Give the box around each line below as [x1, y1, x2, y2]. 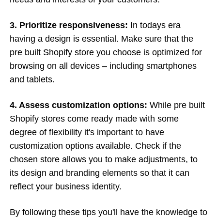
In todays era [130, 20, 181, 30]
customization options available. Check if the [10, 141, 181, 151]
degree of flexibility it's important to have [10, 127, 164, 137]
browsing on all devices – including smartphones [10, 61, 197, 71]
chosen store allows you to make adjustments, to [10, 155, 198, 164]
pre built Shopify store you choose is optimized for [10, 47, 202, 57]
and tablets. [10, 75, 55, 84]
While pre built [150, 100, 205, 110]
